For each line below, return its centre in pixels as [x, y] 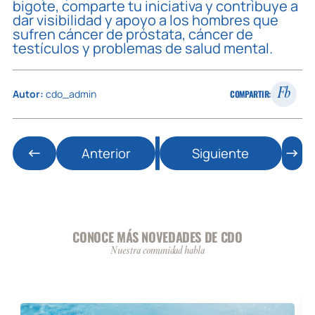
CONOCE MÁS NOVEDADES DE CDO [157, 236]
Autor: [28, 94]
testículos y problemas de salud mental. [143, 48]
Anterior [106, 153]
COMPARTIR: [250, 94]
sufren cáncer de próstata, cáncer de [133, 34]
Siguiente [221, 153]
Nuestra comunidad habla [157, 251]
